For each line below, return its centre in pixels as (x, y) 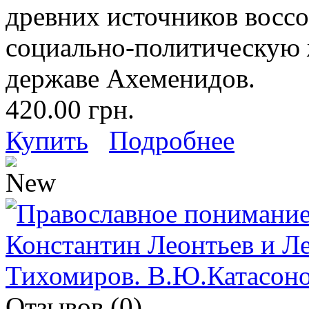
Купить (47, 140)
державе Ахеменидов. (130, 78)
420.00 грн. (70, 109)
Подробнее (172, 140)
